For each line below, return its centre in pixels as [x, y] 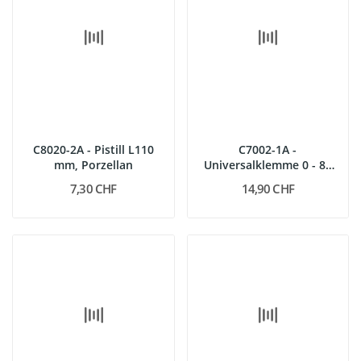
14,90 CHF [268, 188]
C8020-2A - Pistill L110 [93, 149]
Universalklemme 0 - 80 [268, 164]
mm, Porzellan [93, 164]
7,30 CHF [93, 188]
